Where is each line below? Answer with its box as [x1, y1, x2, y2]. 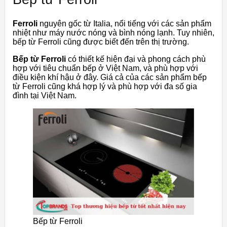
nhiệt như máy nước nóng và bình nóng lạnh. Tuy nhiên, [13, 28, 214, 37]
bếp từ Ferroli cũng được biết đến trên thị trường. [13, 37, 189, 46]
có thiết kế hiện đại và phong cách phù [66, 54, 206, 63]
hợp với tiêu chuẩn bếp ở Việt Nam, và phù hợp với [13, 63, 198, 72]
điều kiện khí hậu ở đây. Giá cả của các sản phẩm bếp [13, 72, 207, 82]
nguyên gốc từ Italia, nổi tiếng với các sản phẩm [37, 19, 211, 28]
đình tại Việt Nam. [13, 91, 77, 100]
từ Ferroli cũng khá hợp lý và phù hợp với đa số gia [13, 82, 197, 91]
